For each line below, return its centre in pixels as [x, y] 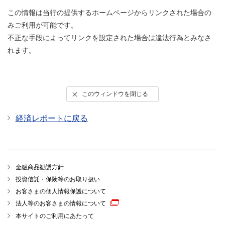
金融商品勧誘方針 [40, 167]
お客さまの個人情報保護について [61, 192]
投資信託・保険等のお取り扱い [58, 180]
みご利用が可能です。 [43, 25]
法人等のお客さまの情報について [61, 204]
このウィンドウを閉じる [115, 94]
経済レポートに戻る [52, 119]
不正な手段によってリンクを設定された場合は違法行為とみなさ [109, 38]
